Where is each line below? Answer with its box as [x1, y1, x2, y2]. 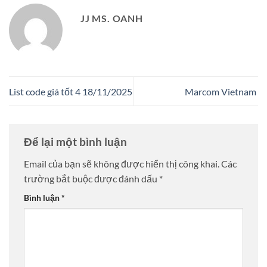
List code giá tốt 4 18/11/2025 [9, 85, 132, 97]
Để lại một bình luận [24, 134, 129, 148]
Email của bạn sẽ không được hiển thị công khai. [24, 158, 219, 170]
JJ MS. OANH [80, 13, 143, 24]
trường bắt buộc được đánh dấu [24, 173, 159, 185]
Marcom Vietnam [185, 85, 258, 97]
